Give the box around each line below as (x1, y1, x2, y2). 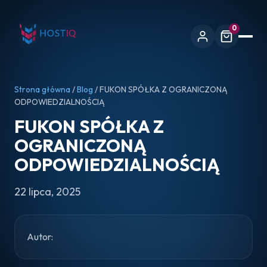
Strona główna (14, 84, 70, 95)
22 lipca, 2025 (14, 185, 80, 198)
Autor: (27, 231, 53, 243)
